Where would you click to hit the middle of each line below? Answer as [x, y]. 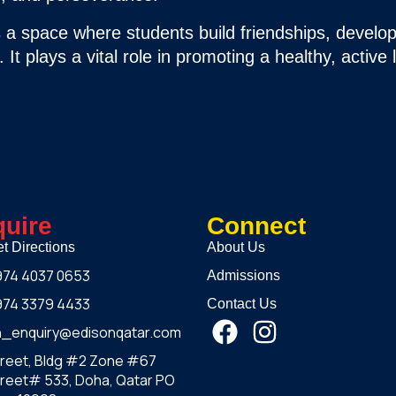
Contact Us [242, 304]
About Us [236, 247]
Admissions [244, 275]
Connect [256, 226]
